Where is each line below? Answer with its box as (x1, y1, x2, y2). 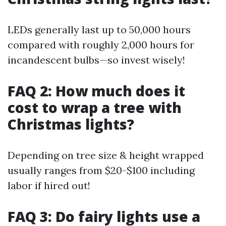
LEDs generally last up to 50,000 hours (8, 23, 191, 36)
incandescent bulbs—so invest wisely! (8, 53, 185, 66)
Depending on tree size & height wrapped (8, 149, 204, 161)
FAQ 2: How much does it (8, 81, 185, 100)
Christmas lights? (8, 115, 134, 134)
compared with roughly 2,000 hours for (8, 38, 194, 51)
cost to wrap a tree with (8, 98, 182, 117)
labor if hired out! (8, 179, 90, 192)
